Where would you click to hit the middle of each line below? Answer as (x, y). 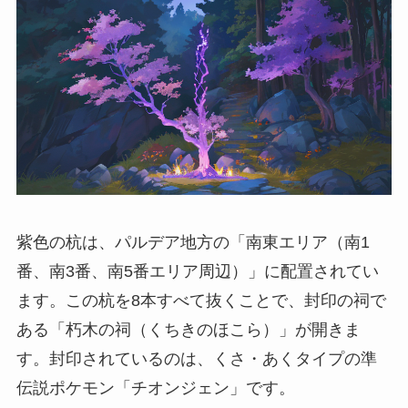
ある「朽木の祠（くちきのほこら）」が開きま (188, 330)
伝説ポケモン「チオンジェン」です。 (155, 388)
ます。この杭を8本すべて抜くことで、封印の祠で (201, 301)
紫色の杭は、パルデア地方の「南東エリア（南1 (193, 243)
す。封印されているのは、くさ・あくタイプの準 (196, 359)
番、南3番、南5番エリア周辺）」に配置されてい (197, 272)
